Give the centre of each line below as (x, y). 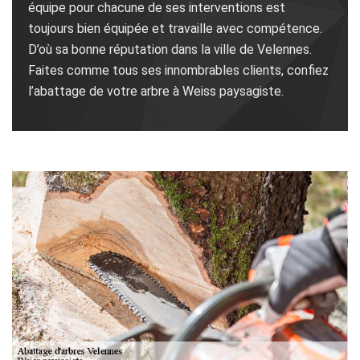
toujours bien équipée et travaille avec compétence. (175, 28)
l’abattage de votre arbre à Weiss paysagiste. (156, 91)
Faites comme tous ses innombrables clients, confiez (178, 70)
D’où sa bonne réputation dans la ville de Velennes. (170, 49)
